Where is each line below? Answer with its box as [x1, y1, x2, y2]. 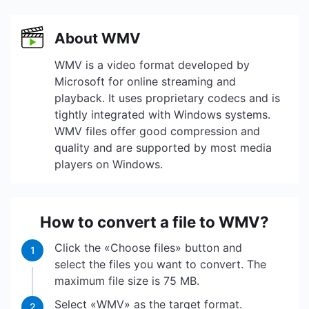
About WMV [54, 30, 141, 47]
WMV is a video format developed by [54, 58, 250, 72]
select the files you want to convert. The [54, 257, 266, 271]
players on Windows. [54, 157, 163, 171]
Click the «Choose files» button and [54, 241, 242, 255]
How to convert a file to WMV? [40, 212, 269, 231]
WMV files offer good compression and [54, 124, 260, 138]
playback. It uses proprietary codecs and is [54, 91, 280, 105]
